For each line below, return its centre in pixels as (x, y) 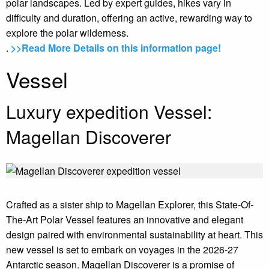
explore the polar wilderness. (67, 32)
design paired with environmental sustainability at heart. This (134, 234)
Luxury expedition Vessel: (109, 111)
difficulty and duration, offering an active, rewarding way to (129, 17)
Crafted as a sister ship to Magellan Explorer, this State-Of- (130, 204)
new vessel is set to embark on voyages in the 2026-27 (122, 249)
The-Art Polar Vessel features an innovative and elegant (125, 219)
